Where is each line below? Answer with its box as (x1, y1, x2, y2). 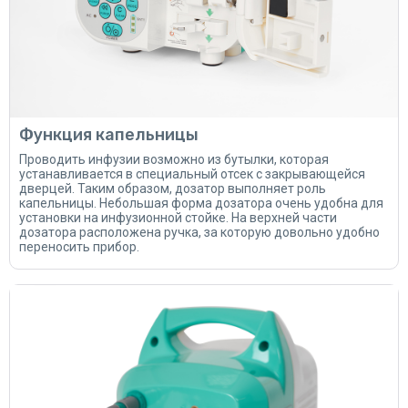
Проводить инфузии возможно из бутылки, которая (19, 152, 329, 167)
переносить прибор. (19, 240, 139, 254)
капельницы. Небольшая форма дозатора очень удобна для (19, 196, 383, 210)
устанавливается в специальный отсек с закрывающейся (19, 167, 365, 181)
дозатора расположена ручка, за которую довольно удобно (19, 225, 380, 240)
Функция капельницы (19, 125, 199, 145)
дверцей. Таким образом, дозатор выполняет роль (19, 181, 326, 196)
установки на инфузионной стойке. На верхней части (19, 210, 337, 225)
